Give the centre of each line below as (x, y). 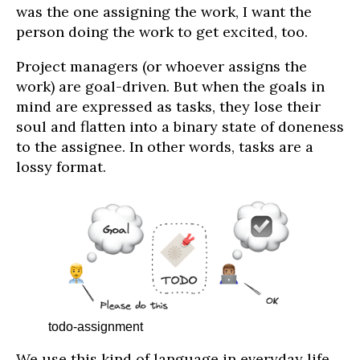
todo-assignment (96, 327)
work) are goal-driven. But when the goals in (170, 87)
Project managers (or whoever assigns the (162, 67)
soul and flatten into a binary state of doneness (180, 127)
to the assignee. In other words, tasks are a (165, 147)
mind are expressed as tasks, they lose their (168, 107)
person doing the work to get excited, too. (162, 32)
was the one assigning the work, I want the (164, 12)
